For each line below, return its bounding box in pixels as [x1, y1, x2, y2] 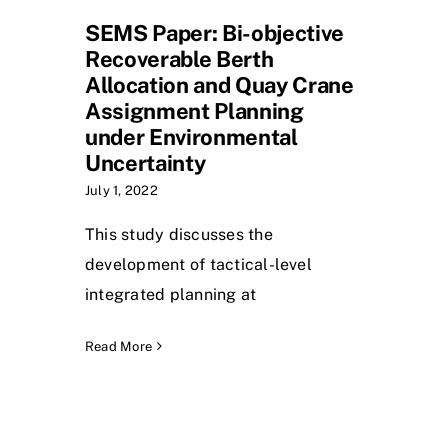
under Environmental [85, 123, 298, 150]
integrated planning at [85, 284, 257, 304]
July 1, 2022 [85, 182, 158, 198]
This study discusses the [85, 224, 273, 244]
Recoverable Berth [85, 45, 274, 72]
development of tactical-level [85, 254, 312, 274]
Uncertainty [85, 149, 206, 176]
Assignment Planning [85, 97, 304, 124]
